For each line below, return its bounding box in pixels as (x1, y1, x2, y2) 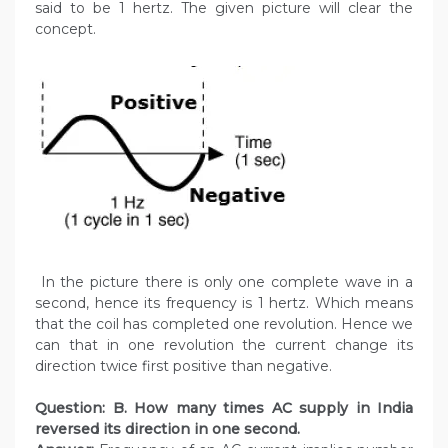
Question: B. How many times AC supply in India (35, 399, 413, 418)
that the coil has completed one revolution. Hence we (35, 315, 413, 334)
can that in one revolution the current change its (35, 336, 413, 355)
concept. (35, 20, 96, 39)
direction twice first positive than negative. (35, 357, 332, 376)
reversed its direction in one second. (35, 420, 300, 439)
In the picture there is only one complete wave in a (35, 273, 413, 292)
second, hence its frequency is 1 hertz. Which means (35, 294, 413, 313)
